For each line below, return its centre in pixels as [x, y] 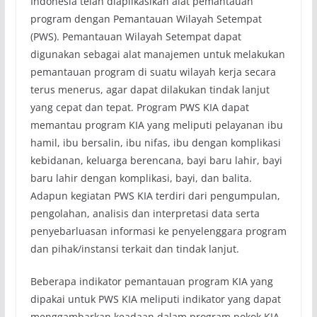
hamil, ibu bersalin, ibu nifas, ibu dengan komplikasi [155, 143]
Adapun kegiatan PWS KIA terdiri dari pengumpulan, [155, 196]
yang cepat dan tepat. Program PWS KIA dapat [139, 108]
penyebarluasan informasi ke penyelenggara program [158, 231]
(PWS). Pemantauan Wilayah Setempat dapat [136, 37]
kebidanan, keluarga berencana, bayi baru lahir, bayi [156, 161]
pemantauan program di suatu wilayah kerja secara [153, 72]
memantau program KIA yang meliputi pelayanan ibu [156, 125]
